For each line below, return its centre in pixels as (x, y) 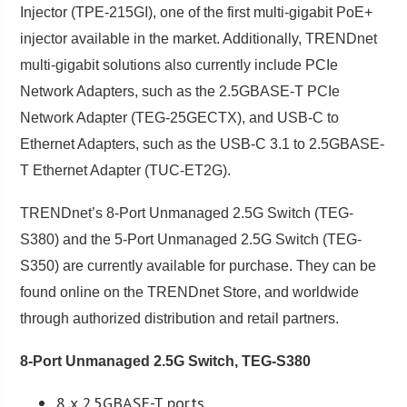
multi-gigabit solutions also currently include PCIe (179, 65)
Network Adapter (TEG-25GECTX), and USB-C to (180, 117)
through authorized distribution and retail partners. (180, 318)
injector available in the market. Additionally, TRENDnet (199, 38)
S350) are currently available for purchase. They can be (199, 265)
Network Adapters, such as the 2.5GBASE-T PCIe (180, 91)
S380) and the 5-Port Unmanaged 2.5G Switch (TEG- (191, 239)
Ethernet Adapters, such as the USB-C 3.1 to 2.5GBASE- (203, 144)
